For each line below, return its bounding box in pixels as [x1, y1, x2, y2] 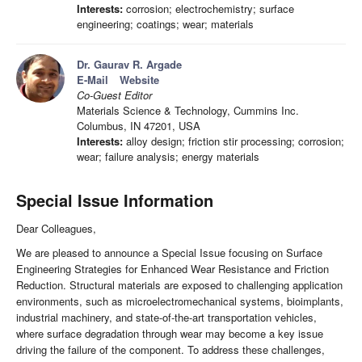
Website [120, 72, 159, 88]
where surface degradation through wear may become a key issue [16, 326, 323, 342]
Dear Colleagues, [16, 221, 96, 237]
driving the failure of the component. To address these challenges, [16, 342, 325, 358]
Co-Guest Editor [77, 87, 152, 103]
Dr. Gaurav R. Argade [77, 57, 182, 73]
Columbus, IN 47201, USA [77, 118, 200, 134]
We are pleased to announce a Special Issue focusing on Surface [16, 245, 322, 261]
